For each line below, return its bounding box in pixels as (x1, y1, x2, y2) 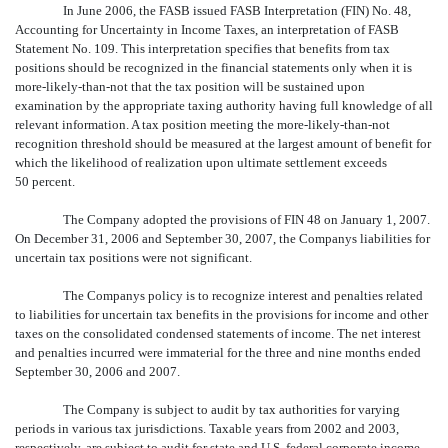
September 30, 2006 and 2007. (15, 363, 180, 379)
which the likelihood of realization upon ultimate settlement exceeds (15, 154, 387, 170)
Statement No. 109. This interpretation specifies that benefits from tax (15, 40, 390, 56)
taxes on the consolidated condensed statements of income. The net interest (15, 325, 421, 341)
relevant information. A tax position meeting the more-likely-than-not (15, 116, 390, 132)
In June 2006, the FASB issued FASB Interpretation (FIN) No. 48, (63, 2, 411, 18)
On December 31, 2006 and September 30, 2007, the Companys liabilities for (15, 230, 430, 246)
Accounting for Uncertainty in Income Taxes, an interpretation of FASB (15, 21, 399, 37)
